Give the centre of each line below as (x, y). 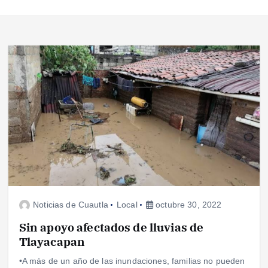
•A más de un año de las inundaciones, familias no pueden (132, 261)
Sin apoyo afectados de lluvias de (111, 227)
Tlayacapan (52, 241)
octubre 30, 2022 (188, 204)
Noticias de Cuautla (71, 204)
